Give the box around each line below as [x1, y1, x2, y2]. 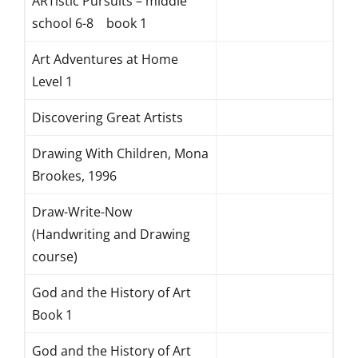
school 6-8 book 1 [32, 14, 147, 32]
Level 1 [32, 73, 73, 90]
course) [32, 248, 78, 265]
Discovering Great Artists [32, 109, 183, 126]
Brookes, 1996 [32, 167, 117, 185]
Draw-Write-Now [32, 203, 132, 221]
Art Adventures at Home [32, 50, 178, 68]
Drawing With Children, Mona [32, 145, 209, 162]
